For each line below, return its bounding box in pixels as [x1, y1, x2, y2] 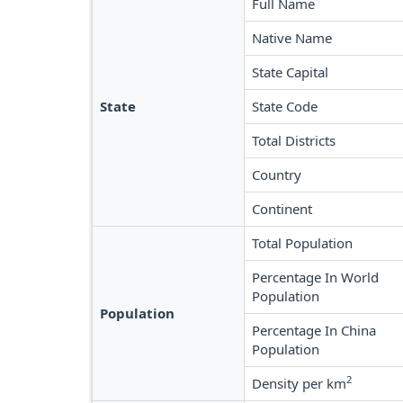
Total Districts [252, 131, 336, 149]
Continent [252, 200, 312, 218]
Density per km [252, 374, 346, 392]
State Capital [252, 63, 328, 81]
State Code [252, 97, 318, 115]
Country [252, 166, 301, 184]
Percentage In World [252, 268, 379, 286]
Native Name [252, 29, 332, 47]
